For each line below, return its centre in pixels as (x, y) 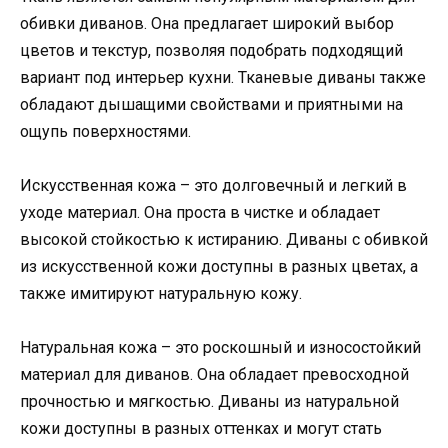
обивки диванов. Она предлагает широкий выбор (207, 23)
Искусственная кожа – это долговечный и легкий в (213, 186)
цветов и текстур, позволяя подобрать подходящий (211, 50)
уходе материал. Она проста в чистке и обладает (200, 213)
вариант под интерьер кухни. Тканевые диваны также (223, 77)
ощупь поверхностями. (105, 131)
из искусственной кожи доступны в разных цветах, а (219, 267)
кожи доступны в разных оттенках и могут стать (201, 429)
